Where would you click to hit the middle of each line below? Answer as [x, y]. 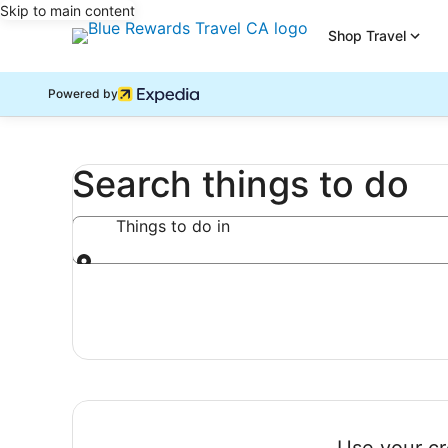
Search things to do [240, 184]
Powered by [83, 93]
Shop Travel [367, 35]
